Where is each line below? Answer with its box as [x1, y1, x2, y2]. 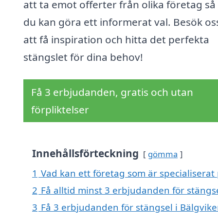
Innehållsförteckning [32, 146, 139, 161]
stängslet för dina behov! [23, 50, 143, 64]
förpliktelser [31, 103, 89, 117]
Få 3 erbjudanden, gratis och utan [31, 85, 193, 99]
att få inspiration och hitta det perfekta [23, 33, 209, 47]
